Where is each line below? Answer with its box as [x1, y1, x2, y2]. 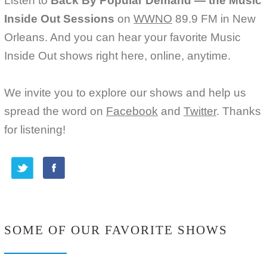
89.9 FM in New [172, 12, 256, 25]
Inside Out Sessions [4, 12, 114, 25]
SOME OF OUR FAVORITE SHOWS [4, 223, 228, 238]
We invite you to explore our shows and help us [4, 86, 246, 99]
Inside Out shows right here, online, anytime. [4, 49, 231, 62]
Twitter [184, 104, 216, 117]
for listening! [4, 123, 66, 136]
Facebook [106, 104, 158, 117]
